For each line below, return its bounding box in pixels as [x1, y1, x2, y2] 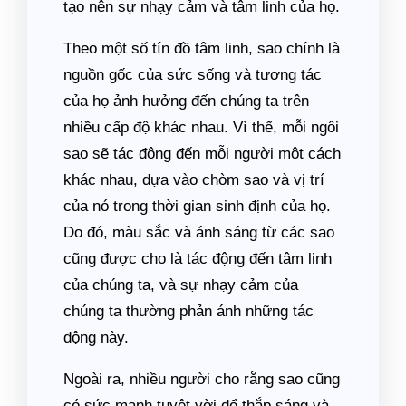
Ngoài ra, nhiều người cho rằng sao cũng [63, 371, 340, 388]
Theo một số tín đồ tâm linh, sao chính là [63, 40, 340, 57]
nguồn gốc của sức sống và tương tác [63, 66, 322, 83]
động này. [63, 329, 129, 346]
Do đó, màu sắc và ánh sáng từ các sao [63, 224, 334, 241]
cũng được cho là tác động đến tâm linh [63, 250, 332, 267]
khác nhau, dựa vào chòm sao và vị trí [63, 171, 324, 188]
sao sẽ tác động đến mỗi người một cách [63, 145, 341, 162]
